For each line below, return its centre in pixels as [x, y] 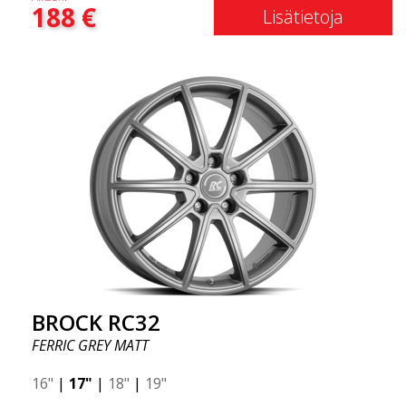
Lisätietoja [303, 17]
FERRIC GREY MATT [90, 345]
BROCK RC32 [96, 322]
